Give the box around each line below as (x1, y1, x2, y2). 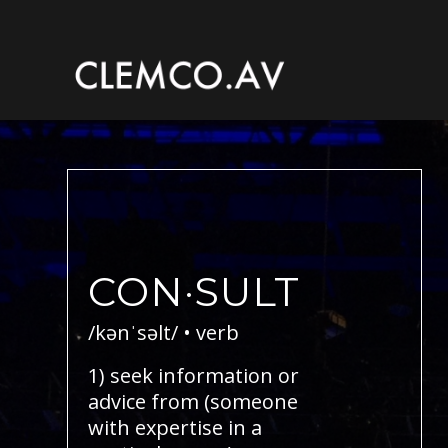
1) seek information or (88, 362, 299, 389)
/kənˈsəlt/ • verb (88, 319, 239, 346)
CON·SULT (88, 267, 300, 316)
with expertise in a (88, 414, 262, 441)
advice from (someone (88, 388, 298, 415)
